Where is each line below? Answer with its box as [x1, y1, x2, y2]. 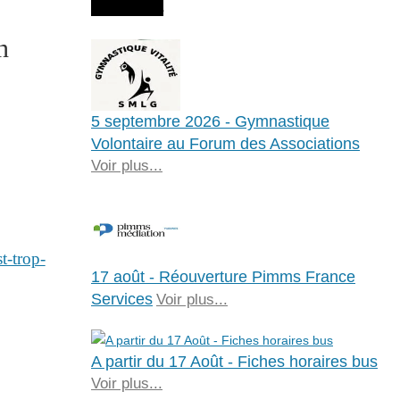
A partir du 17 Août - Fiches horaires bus [90, 352, 378, 371]
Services [90, 289, 153, 308]
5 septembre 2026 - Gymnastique [90, 112, 329, 130]
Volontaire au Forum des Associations [90, 134, 360, 153]
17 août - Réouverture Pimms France [90, 267, 355, 286]
